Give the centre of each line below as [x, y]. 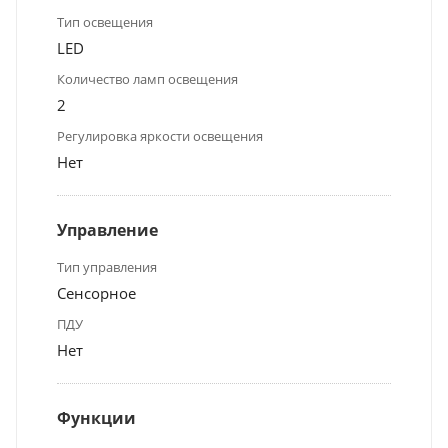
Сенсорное [96, 293]
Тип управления [107, 267]
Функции [96, 418]
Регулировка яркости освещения [160, 136]
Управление [107, 230]
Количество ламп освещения [147, 79]
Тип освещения [105, 22]
